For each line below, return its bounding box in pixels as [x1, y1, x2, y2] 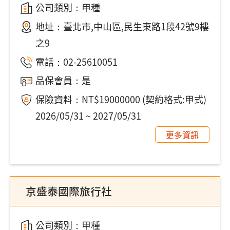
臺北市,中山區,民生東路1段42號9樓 [63, 19, 209, 33]
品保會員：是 [35, 73, 91, 87]
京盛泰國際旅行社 [26, 183, 112, 199]
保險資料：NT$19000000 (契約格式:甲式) [35, 92, 206, 106]
